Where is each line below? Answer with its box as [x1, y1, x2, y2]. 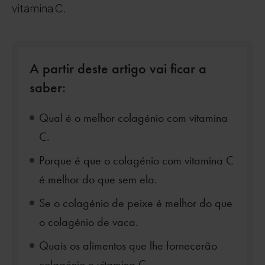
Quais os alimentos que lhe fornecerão [39, 238, 217, 253]
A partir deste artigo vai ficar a [30, 59, 206, 77]
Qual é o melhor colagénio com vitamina [39, 111, 228, 125]
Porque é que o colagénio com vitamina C [39, 153, 234, 167]
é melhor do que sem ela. [39, 172, 157, 186]
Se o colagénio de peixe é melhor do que [39, 196, 232, 210]
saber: [30, 78, 66, 96]
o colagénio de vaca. [39, 215, 138, 229]
